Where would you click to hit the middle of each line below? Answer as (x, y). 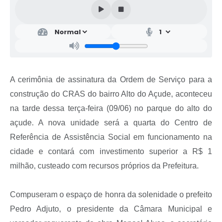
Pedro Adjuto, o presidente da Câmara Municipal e (111, 209)
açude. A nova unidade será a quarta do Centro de (111, 123)
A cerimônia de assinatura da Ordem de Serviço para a (111, 80)
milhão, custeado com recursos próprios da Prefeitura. (104, 166)
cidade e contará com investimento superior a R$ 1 (111, 152)
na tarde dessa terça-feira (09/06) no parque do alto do (111, 109)
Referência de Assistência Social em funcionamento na (111, 137)
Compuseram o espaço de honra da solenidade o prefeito (111, 195)
